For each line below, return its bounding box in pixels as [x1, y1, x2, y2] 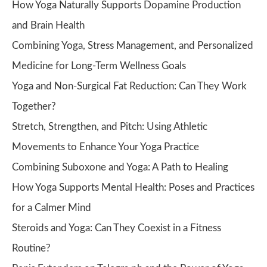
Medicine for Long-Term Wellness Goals [12, 61, 186, 71]
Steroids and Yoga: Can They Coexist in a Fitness [12, 223, 221, 233]
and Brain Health [12, 20, 85, 30]
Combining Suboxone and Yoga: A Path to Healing [12, 162, 228, 172]
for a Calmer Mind [12, 203, 91, 213]
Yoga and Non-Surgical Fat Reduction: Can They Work [12, 81, 247, 91]
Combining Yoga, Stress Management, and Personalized [12, 41, 253, 51]
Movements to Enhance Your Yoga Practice [12, 142, 199, 152]
